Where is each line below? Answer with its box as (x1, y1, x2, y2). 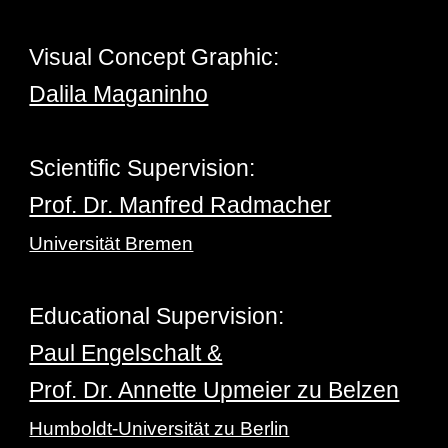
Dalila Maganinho (29, 81, 209, 107)
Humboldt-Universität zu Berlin (29, 418, 290, 439)
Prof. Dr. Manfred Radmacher (29, 192, 332, 218)
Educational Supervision (29, 303, 279, 329)
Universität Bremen (29, 233, 194, 254)
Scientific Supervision (29, 155, 250, 181)
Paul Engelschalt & (29, 340, 223, 366)
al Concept (74, 44, 186, 70)
